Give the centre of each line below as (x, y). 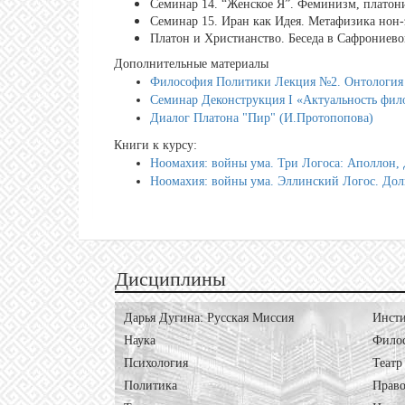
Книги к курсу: (155, 145)
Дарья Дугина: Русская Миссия (209, 317)
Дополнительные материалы (191, 63)
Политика (151, 385)
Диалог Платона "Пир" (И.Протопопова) (262, 118)
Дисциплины (170, 278)
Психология (156, 363)
